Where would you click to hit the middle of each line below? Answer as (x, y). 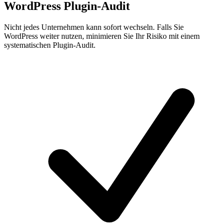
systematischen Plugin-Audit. (50, 45)
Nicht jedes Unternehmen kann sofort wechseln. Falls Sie (94, 27)
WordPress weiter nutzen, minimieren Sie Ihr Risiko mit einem (102, 36)
